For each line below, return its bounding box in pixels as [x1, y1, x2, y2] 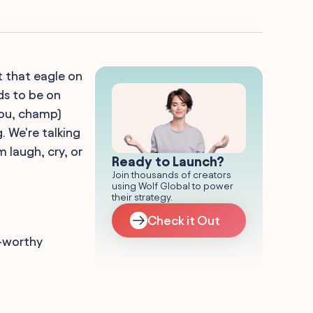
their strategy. [112, 192, 173, 203]
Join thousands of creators [112, 170, 231, 180]
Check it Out [147, 214, 220, 227]
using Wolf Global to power [112, 181, 233, 191]
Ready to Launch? [112, 154, 224, 169]
